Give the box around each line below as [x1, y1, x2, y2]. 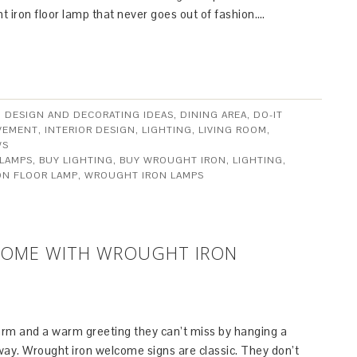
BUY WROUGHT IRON [120, 154, 226, 167]
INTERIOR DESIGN [45, 124, 135, 136]
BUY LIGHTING [39, 154, 113, 167]
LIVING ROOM [198, 124, 267, 136]
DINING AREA [180, 108, 247, 121]
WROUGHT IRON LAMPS [84, 169, 204, 182]
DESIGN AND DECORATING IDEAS [5, 108, 174, 121]
